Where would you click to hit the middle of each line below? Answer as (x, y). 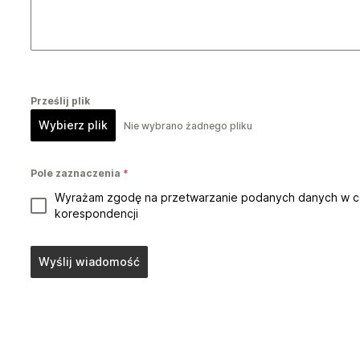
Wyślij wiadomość (89, 262)
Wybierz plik (73, 125)
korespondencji (96, 214)
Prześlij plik (60, 101)
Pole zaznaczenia (77, 174)
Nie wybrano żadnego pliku (188, 125)
